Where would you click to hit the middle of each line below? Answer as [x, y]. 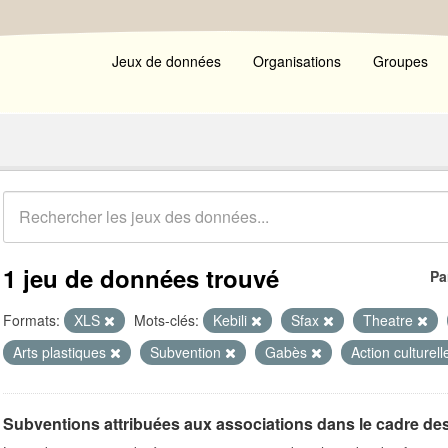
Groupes [400, 61]
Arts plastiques [61, 352]
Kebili [232, 320]
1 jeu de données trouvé [141, 278]
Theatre [390, 320]
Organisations [297, 61]
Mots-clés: [166, 320]
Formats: [31, 320]
